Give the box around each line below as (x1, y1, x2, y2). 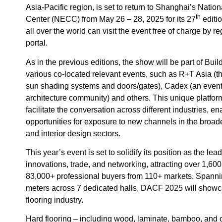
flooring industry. (26, 196, 83, 205)
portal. (26, 39, 48, 48)
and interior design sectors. (26, 129, 120, 138)
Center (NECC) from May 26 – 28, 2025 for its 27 (26, 15, 196, 24)
